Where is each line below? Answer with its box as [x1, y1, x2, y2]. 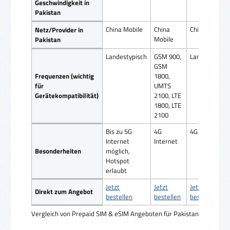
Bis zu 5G [106, 126, 132, 137]
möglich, [106, 145, 130, 156]
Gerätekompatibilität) [35, 90, 99, 101]
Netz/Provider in [35, 24, 84, 35]
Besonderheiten [35, 145, 82, 156]
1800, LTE [154, 100, 182, 110]
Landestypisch [106, 51, 147, 62]
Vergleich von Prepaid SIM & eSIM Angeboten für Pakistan [31, 208, 199, 219]
